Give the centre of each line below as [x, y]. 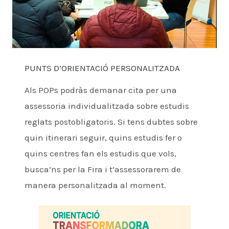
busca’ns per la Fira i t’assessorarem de [103, 169]
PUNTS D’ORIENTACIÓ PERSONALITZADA [102, 68]
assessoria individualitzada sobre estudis [107, 106]
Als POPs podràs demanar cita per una [101, 90]
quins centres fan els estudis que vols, [100, 154]
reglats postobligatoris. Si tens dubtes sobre [111, 122]
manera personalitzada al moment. [95, 185]
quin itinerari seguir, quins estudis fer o [103, 138]
